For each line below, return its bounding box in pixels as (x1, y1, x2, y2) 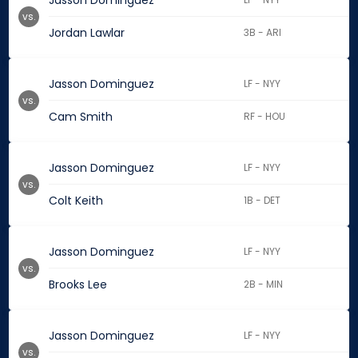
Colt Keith (49, 193, 103, 209)
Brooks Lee (49, 276, 107, 293)
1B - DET (244, 193, 281, 208)
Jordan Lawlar (49, 25, 125, 42)
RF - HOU (244, 109, 286, 124)
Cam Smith (49, 109, 113, 125)
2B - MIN (244, 277, 284, 292)
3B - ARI (244, 26, 282, 40)
